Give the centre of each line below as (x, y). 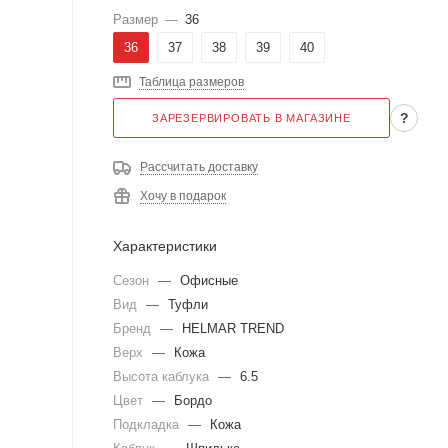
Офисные (209, 281)
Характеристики (165, 246)
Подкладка (148, 425)
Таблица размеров (191, 82)
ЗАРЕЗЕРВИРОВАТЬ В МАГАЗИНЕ (251, 118)
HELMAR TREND (233, 329)
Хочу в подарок (183, 196)
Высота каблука (163, 377)
